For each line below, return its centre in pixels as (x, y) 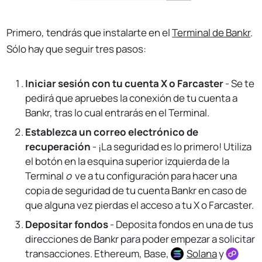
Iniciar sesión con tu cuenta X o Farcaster (125, 84)
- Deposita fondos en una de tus (181, 225)
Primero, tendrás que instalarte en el (89, 33)
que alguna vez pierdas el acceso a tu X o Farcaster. (140, 205)
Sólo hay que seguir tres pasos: (77, 49)
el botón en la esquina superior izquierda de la (127, 161)
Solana (202, 254)
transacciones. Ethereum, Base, (98, 254)
